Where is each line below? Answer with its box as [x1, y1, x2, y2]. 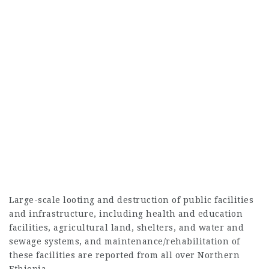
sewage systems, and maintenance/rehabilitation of [9, 237, 240, 246]
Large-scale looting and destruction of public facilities [9, 195, 253, 205]
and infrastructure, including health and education [9, 209, 243, 219]
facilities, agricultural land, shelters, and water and [9, 223, 244, 232]
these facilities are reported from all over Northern [9, 250, 240, 260]
